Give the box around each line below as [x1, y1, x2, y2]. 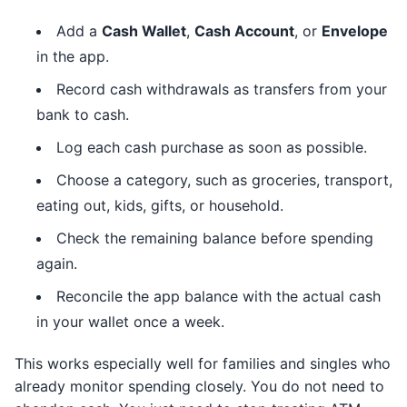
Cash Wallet [102, 22, 186, 40]
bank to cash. [36, 105, 129, 124]
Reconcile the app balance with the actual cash [56, 287, 381, 305]
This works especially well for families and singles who [15, 354, 391, 372]
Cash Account [194, 22, 294, 40]
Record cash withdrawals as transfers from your [56, 80, 387, 98]
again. [36, 254, 77, 273]
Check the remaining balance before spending [56, 229, 373, 247]
